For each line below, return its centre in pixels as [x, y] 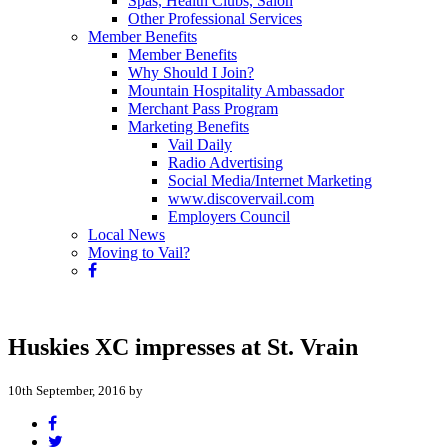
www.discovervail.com [241, 198]
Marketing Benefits [188, 126]
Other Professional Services [215, 18]
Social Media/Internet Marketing [270, 180]
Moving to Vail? [139, 252]
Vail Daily [200, 144]
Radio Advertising [225, 162]
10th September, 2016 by [75, 390]
